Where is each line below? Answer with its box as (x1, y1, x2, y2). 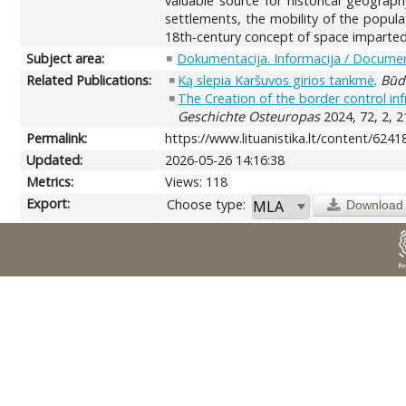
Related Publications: (26, 71, 152, 89)
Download (345, 197, 403, 212)
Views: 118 (165, 172, 228, 190)
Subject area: (26, 49, 105, 67)
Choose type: (167, 195, 246, 213)
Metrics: (26, 172, 74, 190)
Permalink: (26, 129, 88, 147)
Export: (26, 194, 71, 212)
